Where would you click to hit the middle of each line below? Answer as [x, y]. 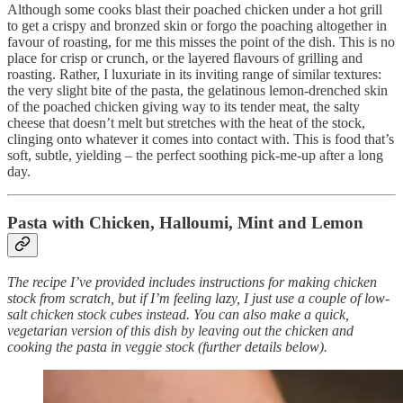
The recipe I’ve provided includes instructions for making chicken [192, 282]
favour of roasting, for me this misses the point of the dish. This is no [201, 42]
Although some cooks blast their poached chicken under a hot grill [195, 10]
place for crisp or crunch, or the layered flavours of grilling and [185, 58]
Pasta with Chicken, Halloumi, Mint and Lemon [185, 223]
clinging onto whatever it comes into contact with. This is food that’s [201, 139]
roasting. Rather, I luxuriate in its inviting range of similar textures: [194, 75]
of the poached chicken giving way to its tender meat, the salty [184, 107]
